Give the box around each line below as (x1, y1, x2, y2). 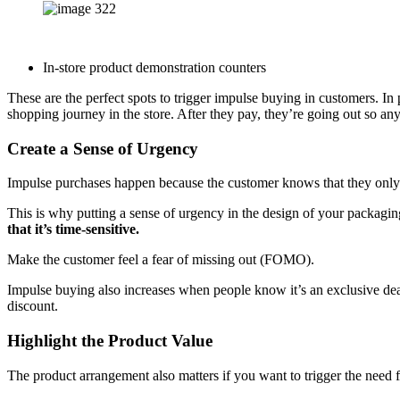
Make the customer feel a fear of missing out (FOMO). (7, 252, 314, 268)
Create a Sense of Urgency (7, 138, 198, 158)
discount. (7, 298, 58, 314)
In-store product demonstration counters (43, 59, 266, 75)
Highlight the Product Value (7, 331, 212, 350)
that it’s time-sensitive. (7, 221, 139, 237)
